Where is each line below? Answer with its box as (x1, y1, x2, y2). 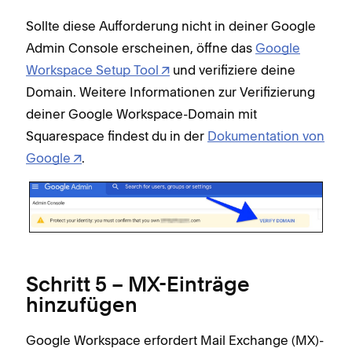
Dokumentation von (207, 128, 324, 145)
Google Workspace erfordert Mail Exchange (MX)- (26, 332, 324, 349)
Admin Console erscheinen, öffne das (26, 40, 255, 57)
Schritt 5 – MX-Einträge (26, 276, 250, 297)
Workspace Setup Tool (26, 62, 159, 79)
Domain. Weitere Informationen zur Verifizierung (26, 84, 315, 101)
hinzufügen (26, 296, 137, 317)
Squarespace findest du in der (26, 128, 207, 145)
